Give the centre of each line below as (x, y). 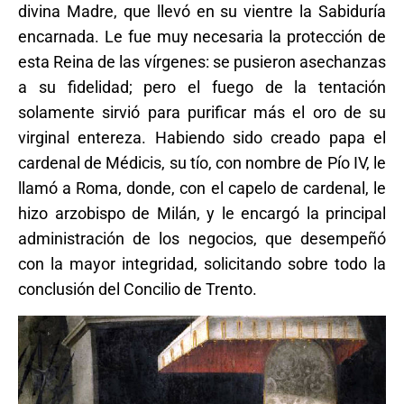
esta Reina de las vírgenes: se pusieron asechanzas (202, 61)
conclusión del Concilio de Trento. (138, 289)
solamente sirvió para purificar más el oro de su (202, 112)
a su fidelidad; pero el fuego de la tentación (202, 87)
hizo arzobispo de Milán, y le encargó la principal (202, 213)
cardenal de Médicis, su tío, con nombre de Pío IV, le (202, 162)
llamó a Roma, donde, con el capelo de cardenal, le (202, 188)
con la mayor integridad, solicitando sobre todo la (202, 263)
